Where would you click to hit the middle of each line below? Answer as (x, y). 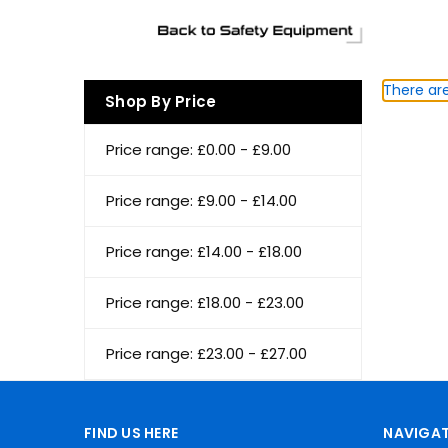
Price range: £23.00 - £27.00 (206, 353)
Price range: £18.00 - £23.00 (205, 302)
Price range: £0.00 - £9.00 (198, 149)
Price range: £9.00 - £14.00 (201, 200)
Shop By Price (161, 101)
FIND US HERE (131, 432)
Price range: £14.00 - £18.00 (204, 251)
